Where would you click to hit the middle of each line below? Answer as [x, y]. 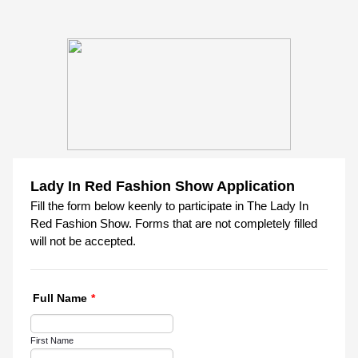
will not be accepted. [83, 241]
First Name [52, 340]
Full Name [60, 298]
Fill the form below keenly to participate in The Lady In [169, 206]
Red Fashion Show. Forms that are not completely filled [173, 223]
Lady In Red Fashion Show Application [162, 186]
